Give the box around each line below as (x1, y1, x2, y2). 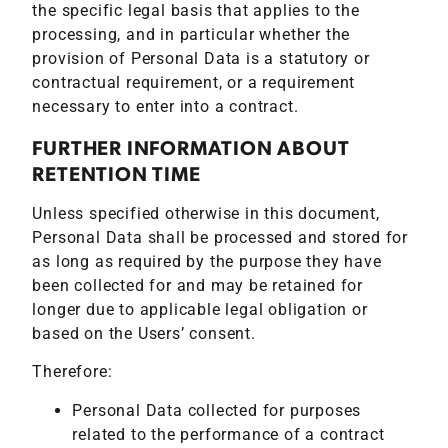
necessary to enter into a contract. (32, 97, 299, 117)
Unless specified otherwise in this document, (32, 203, 380, 223)
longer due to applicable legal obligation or (32, 299, 368, 319)
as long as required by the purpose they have (32, 251, 382, 271)
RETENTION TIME (32, 159, 201, 186)
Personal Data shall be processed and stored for (32, 227, 409, 247)
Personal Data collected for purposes (72, 400, 362, 420)
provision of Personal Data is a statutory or (32, 49, 370, 69)
